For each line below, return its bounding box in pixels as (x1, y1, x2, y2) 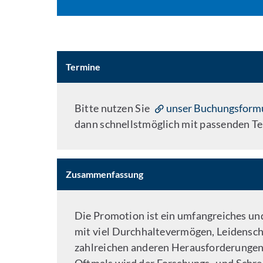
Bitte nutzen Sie (75, 102, 152, 114)
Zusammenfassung (66, 168, 144, 180)
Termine (66, 61, 101, 72)
